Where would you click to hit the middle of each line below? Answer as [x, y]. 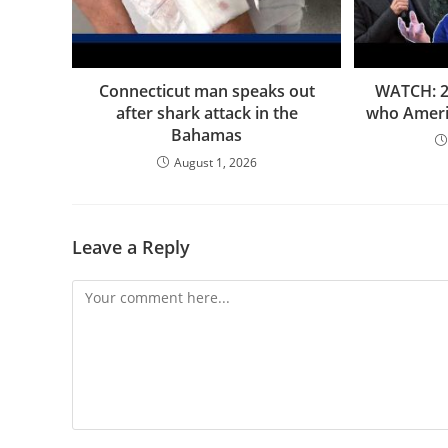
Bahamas [207, 134]
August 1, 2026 [215, 162]
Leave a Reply [131, 246]
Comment [103, 291]
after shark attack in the [206, 112]
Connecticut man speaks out [206, 90]
